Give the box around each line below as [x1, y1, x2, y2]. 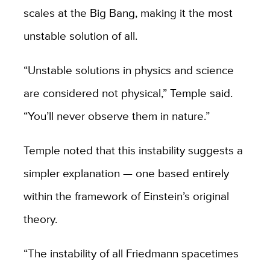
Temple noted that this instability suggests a [23, 141, 243, 159]
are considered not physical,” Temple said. [23, 84, 233, 101]
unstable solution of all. [23, 27, 146, 44]
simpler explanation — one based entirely [23, 164, 229, 181]
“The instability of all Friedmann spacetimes [23, 244, 239, 262]
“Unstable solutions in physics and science [23, 61, 234, 78]
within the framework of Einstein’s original [23, 187, 229, 204]
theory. [23, 210, 60, 227]
